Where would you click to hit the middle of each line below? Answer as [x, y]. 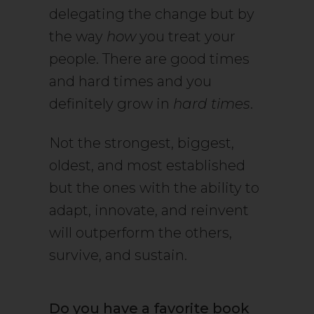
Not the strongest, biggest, [142, 143]
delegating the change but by [152, 14]
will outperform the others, [141, 233]
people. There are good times [149, 59]
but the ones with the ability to [154, 188]
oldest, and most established [147, 166]
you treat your [186, 37]
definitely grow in [111, 104]
